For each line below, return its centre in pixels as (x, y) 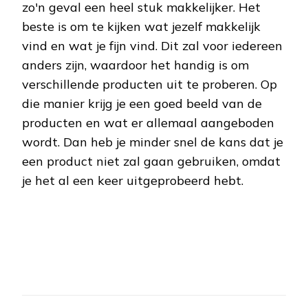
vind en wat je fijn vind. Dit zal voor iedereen (152, 46)
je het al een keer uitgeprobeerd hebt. (133, 181)
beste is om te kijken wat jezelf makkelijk (141, 27)
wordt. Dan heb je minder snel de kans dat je (153, 142)
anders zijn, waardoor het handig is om (135, 65)
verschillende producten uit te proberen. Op (150, 85)
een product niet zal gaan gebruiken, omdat (151, 162)
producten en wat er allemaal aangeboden (148, 123)
